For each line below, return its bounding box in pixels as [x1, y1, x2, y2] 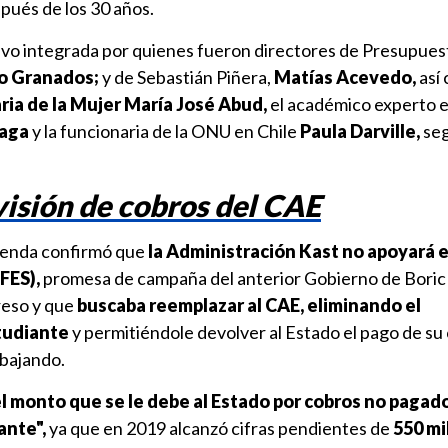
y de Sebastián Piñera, [99, 66, 274, 88]
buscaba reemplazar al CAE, [77, 294, 304, 316]
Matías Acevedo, [274, 66, 416, 88]
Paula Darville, [300, 120, 423, 142]
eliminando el [307, 294, 421, 316]
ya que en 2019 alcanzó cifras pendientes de [46, 417, 393, 439]
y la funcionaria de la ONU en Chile [29, 120, 300, 142]
